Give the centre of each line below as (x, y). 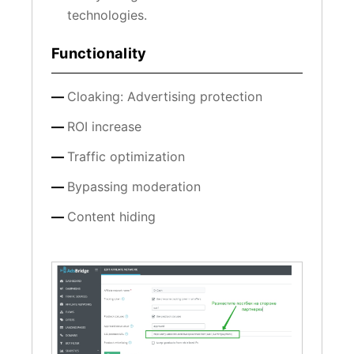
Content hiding (111, 217)
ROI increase (104, 127)
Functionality (99, 53)
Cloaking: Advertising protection (165, 97)
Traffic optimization (126, 157)
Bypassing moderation (134, 187)
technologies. (107, 15)
